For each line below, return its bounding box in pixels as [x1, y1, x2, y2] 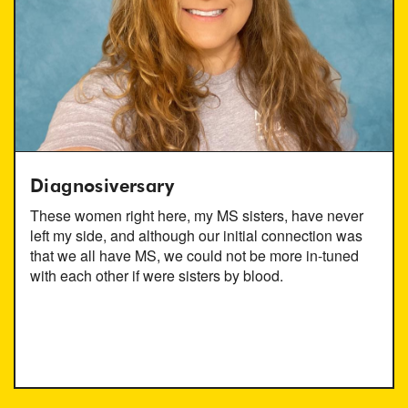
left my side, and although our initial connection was [30, 224, 362, 246]
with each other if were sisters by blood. [30, 264, 283, 286]
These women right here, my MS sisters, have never [30, 204, 363, 226]
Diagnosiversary [30, 177, 174, 196]
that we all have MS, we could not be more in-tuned [30, 244, 359, 266]
